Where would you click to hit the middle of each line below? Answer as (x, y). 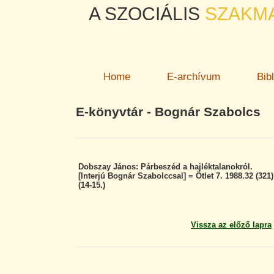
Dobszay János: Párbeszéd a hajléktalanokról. (165, 167)
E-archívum (194, 77)
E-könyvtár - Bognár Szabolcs (168, 112)
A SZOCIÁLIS (144, 13)
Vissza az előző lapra (231, 225)
